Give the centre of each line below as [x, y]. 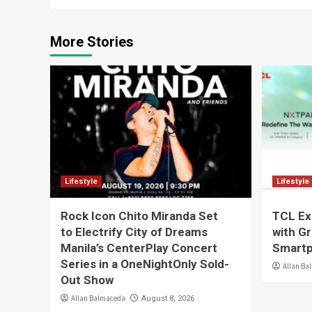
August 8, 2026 [168, 298]
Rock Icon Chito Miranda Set [139, 216]
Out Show [87, 280]
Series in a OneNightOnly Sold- [145, 264]
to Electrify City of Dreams [134, 232]
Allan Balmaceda [98, 298]
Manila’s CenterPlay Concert [139, 248]
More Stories [92, 42]
